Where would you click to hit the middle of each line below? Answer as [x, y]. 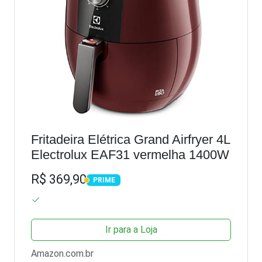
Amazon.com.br [62, 254]
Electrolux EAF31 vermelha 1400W [130, 154]
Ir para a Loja [131, 230]
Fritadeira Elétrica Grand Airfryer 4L [131, 139]
